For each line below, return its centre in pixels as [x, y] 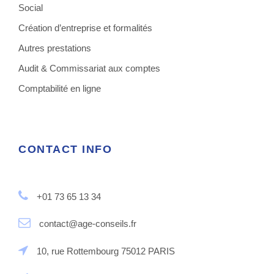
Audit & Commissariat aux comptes [89, 68]
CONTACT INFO [65, 149]
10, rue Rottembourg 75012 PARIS [105, 251]
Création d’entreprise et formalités [85, 28]
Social [31, 7]
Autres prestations [55, 48]
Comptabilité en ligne [60, 88]
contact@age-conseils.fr [87, 223]
